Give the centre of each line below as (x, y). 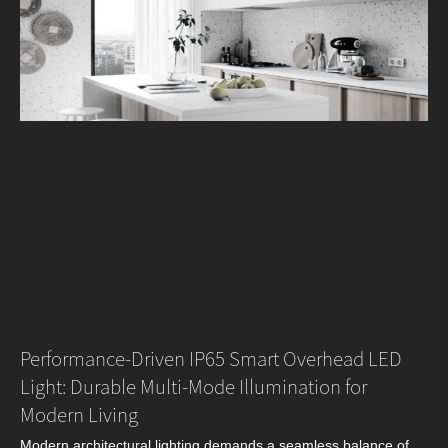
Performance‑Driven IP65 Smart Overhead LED (211, 359)
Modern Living (79, 415)
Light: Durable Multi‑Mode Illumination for (193, 387)
